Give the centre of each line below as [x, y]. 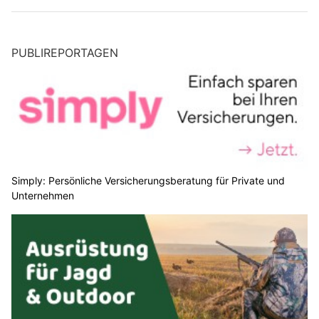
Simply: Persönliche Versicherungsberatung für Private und [148, 181]
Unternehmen [43, 196]
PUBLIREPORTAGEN [65, 52]
